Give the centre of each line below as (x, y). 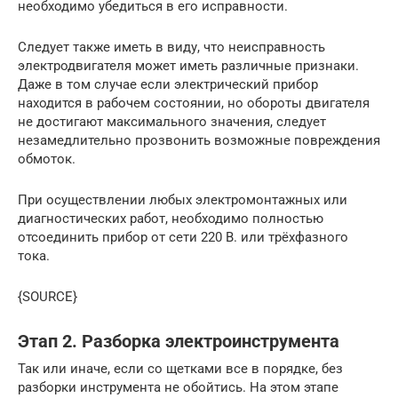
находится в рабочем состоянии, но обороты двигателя (194, 103)
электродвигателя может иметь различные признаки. (188, 65)
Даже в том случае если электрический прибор (168, 84)
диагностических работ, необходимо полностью (171, 218)
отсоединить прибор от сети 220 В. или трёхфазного (183, 237)
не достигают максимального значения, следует (172, 121)
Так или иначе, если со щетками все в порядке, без (180, 368)
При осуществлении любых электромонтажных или (183, 199)
